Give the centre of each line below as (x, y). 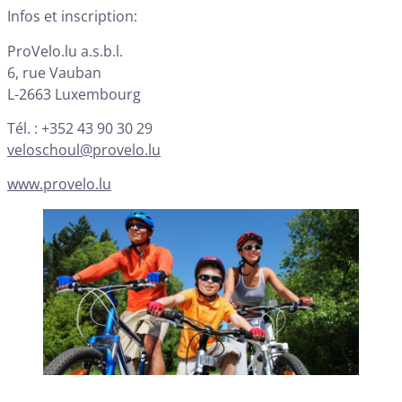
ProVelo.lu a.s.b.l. (65, 51)
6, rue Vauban (54, 72)
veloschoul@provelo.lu (84, 150)
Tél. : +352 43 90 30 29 (80, 129)
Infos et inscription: (72, 17)
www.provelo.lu (59, 184)
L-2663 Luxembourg (74, 94)
